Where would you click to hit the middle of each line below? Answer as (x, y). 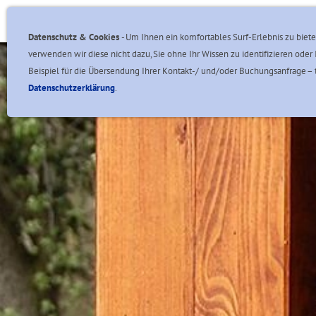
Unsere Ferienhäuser (226, 21)
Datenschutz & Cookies (75, 37)
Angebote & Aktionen (103, 21)
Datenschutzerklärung (72, 88)
